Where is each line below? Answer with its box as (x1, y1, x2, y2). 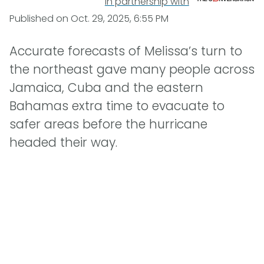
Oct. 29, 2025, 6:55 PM (71, 12, 169, 25)
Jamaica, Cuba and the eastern (9, 79, 203, 97)
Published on (9, 12, 71, 25)
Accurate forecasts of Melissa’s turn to (9, 42, 242, 60)
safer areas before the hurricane (9, 115, 207, 133)
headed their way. (9, 134, 117, 151)
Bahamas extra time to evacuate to (9, 97, 225, 115)
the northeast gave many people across (9, 61, 255, 78)
